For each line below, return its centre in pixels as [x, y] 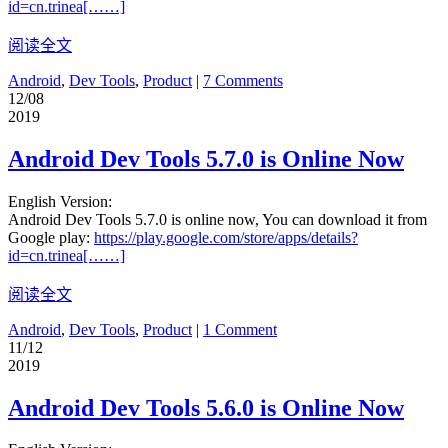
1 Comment [240, 329]
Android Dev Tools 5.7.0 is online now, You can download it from [217, 219]
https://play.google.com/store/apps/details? [226, 237]
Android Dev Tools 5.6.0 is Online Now [206, 407]
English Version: [60, 201]
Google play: [51, 237]
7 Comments [243, 80]
